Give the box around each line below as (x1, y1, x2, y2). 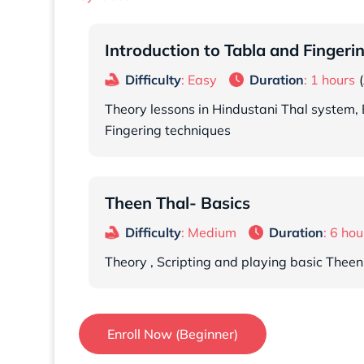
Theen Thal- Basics (104, 192, 250, 213)
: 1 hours (303, 71, 355, 89)
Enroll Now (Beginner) (107, 326, 238, 343)
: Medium (180, 223, 236, 240)
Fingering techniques (104, 122, 231, 139)
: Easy (180, 71, 217, 89)
